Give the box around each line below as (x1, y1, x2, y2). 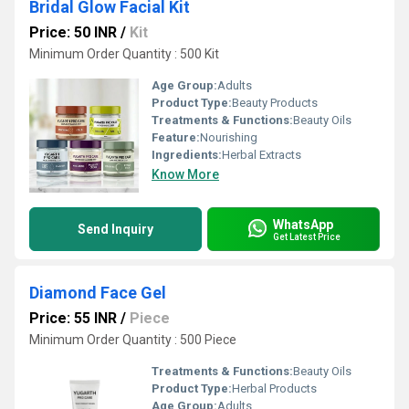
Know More (152, 167, 219, 182)
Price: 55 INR (29, 309, 117, 327)
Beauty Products (232, 96, 318, 110)
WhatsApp (273, 216, 333, 232)
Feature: (152, 131, 200, 144)
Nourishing (200, 131, 257, 144)
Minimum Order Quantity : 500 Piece (29, 332, 236, 347)
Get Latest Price (273, 231, 341, 242)
